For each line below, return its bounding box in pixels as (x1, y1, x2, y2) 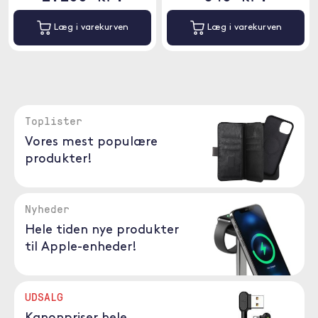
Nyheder (24, 201, 70, 216)
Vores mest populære (24, 136, 158, 149)
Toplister (24, 113, 82, 128)
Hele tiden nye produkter (24, 224, 179, 237)
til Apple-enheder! (24, 241, 137, 254)
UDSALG (24, 289, 63, 305)
